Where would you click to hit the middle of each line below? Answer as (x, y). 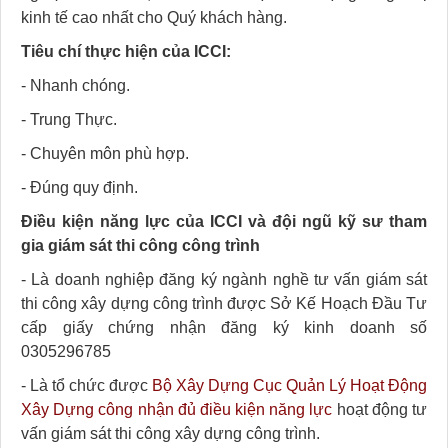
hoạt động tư (380, 410)
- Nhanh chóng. (75, 86)
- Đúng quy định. (79, 188)
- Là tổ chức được (86, 386)
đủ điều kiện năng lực (253, 410)
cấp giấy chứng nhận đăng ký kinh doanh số (224, 328)
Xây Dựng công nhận (97, 410)
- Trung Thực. (69, 120)
